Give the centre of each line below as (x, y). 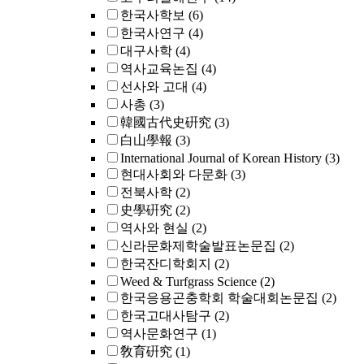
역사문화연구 (159, 334)
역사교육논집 (159, 69)
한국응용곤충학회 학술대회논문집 (219, 298)
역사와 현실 (154, 228)
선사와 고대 (154, 87)
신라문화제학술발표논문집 (198, 246)
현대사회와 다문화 (174, 174)
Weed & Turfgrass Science (188, 282)
